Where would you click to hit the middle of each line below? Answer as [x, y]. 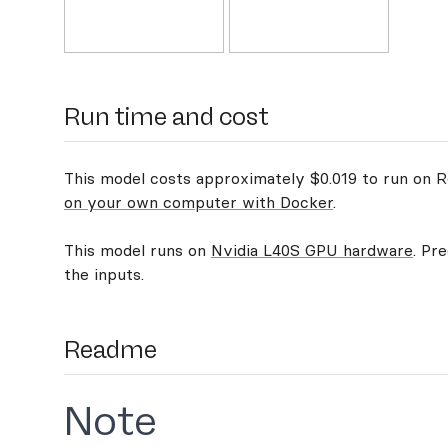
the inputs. [104, 274]
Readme [110, 349]
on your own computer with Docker [198, 202]
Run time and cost [166, 116]
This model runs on [137, 250]
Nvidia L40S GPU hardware [312, 250]
